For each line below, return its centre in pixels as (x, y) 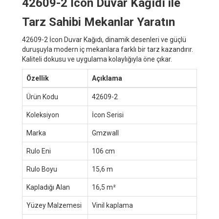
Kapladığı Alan (48, 187)
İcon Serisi (108, 115)
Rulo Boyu (42, 169)
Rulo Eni (39, 151)
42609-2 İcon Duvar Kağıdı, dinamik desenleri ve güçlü (104, 39)
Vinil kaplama (112, 205)
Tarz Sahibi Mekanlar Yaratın (99, 22)
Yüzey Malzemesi (54, 205)
